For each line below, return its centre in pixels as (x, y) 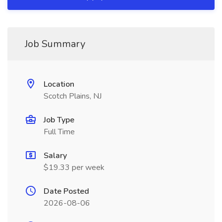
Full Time (59, 132)
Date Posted (66, 191)
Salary (55, 156)
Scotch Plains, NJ (73, 96)
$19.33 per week (74, 167)
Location (59, 84)
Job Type (59, 120)
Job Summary (55, 44)
